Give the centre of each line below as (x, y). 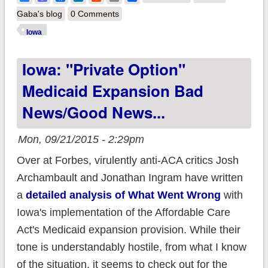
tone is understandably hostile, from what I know (131, 247)
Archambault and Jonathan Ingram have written (130, 178)
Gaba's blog (39, 14)
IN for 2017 (209, 48)
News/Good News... (93, 112)
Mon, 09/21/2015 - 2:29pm (81, 140)
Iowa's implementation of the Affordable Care (123, 213)
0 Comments (95, 14)
